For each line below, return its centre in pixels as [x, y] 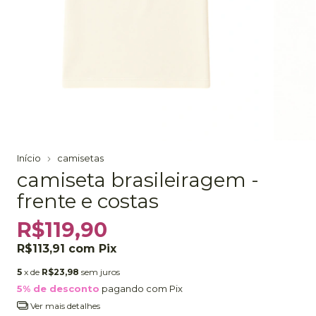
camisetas [80, 158]
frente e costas [88, 201]
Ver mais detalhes [64, 305]
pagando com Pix [141, 288]
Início [29, 158]
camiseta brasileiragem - [138, 180]
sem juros [101, 272]
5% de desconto [58, 288]
